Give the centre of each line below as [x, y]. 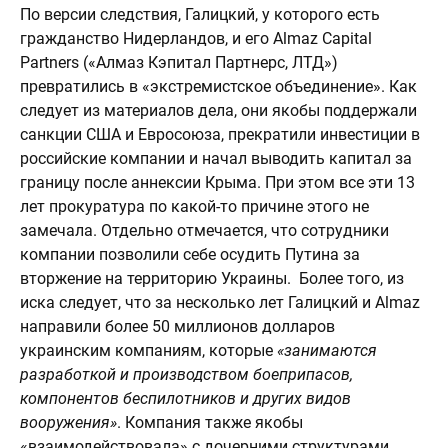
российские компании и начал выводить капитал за [216, 158]
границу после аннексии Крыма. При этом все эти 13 [217, 182]
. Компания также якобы [210, 422]
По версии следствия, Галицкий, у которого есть [200, 14]
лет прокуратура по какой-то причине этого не [194, 206]
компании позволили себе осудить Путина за [190, 254]
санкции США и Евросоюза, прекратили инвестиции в [220, 134]
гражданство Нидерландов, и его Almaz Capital [196, 38]
